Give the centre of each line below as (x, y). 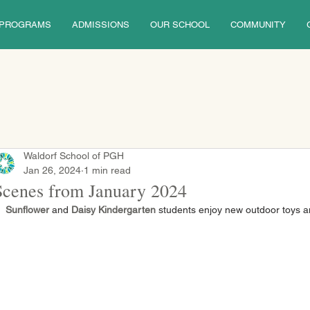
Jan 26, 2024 (52, 170)
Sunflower (29, 210)
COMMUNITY (258, 25)
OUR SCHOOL (180, 25)
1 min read (107, 170)
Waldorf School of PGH (74, 156)
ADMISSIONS (100, 25)
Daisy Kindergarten (112, 210)
